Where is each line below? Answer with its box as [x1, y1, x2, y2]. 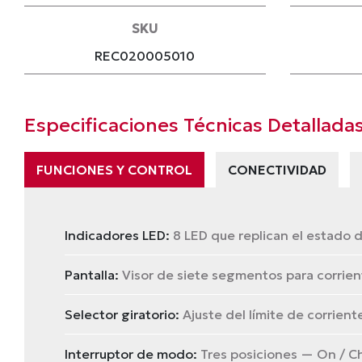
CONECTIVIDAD [228, 162, 326, 178]
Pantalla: [65, 267, 119, 283]
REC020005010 [95, 48, 196, 64]
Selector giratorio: [65, 306, 179, 322]
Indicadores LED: [65, 227, 170, 243]
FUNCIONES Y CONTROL [36, 162, 192, 178]
